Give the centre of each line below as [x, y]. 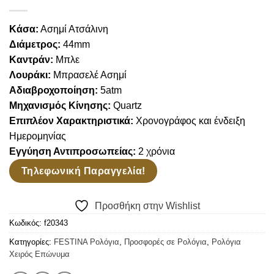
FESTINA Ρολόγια [87, 242]
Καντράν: [32, 59]
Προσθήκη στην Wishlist [147, 206]
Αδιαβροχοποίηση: [55, 90]
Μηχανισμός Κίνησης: [60, 105]
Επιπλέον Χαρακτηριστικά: [71, 120]
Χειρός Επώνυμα [39, 254]
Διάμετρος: [36, 44]
